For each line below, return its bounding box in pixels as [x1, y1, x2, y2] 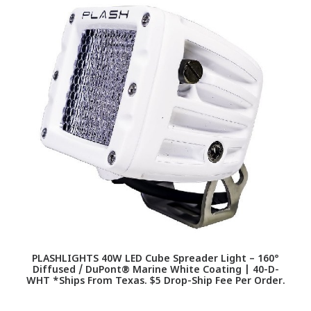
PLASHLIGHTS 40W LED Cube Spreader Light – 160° [32, 253, 279, 266]
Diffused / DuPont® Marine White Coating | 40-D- [32, 264, 279, 277]
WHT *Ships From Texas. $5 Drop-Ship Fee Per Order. [26, 275, 285, 288]
